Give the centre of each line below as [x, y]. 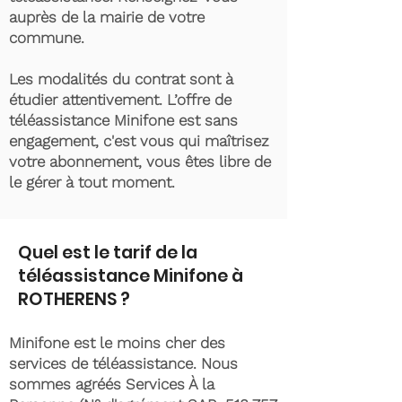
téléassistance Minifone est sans [123, 120]
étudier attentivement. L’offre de [120, 100]
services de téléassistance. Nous [123, 363]
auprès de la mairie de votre [107, 17]
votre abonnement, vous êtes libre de [140, 162]
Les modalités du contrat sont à [121, 79]
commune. [49, 38]
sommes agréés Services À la [112, 384]
